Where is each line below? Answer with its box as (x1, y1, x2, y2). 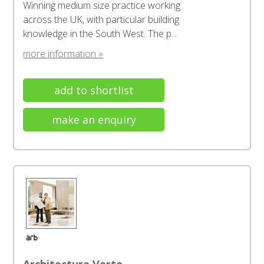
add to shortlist (54, 83, 134, 97)
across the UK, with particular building (23, 13, 180, 26)
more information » (23, 47, 104, 60)
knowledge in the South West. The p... (23, 27, 177, 40)
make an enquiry (51, 113, 136, 127)
